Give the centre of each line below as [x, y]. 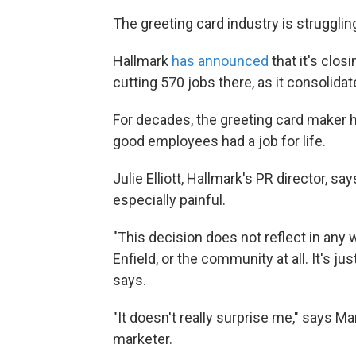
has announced [220, 61]
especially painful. [169, 200]
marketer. [143, 339]
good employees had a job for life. [219, 141]
